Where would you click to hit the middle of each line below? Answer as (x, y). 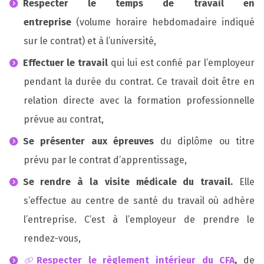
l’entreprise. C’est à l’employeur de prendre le (139, 219)
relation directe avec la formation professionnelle (139, 101)
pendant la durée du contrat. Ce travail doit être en (139, 82)
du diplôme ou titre (204, 141)
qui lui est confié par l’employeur (183, 63)
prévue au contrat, (64, 120)
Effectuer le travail (67, 63)
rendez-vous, (52, 238)
